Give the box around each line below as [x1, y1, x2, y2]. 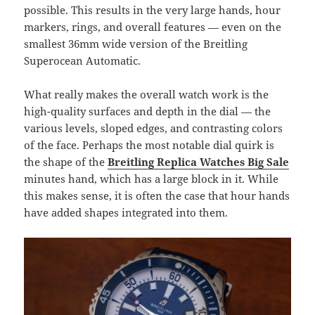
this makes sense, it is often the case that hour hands [24, 188, 290, 202]
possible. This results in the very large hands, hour [24, 2, 281, 17]
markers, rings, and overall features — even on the [24, 19, 282, 34]
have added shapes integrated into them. [24, 205, 229, 219]
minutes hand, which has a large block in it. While [24, 171, 279, 186]
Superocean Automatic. [24, 53, 141, 67]
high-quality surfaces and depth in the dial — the [24, 103, 271, 118]
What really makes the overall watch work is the [24, 86, 269, 101]
